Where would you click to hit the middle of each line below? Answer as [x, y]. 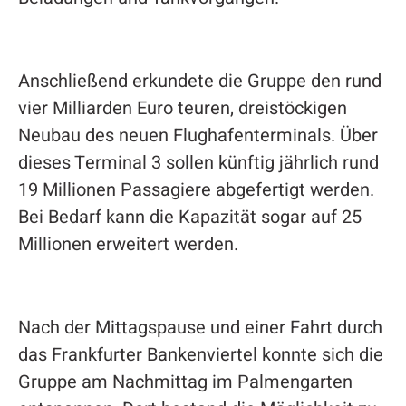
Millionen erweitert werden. [128, 244]
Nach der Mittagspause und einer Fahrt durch [200, 327]
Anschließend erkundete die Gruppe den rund [199, 81]
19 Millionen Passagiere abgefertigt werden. [196, 189]
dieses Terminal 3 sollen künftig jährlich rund [198, 162]
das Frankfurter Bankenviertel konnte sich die [200, 354]
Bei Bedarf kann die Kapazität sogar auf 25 [189, 217]
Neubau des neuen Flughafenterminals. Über [198, 135]
